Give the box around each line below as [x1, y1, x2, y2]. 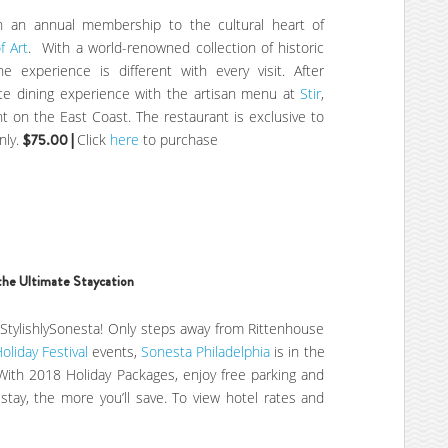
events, [87, 342, 142, 362]
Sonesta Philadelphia [141, 342, 271, 362]
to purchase [139, 130, 222, 150]
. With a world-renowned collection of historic [28, 38, 325, 58]
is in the [270, 342, 325, 362]
